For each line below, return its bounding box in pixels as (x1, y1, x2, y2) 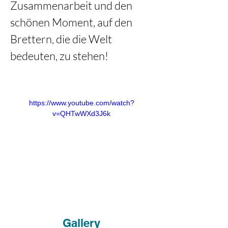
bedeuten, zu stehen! (10, 49, 108, 63)
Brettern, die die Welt (10, 32, 114, 46)
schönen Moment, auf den (10, 15, 134, 29)
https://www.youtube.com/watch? (28, 99, 134, 107)
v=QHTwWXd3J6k (52, 109, 110, 118)
